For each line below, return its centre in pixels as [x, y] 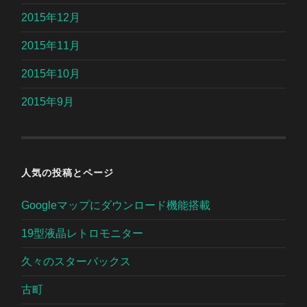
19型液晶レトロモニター [83, 233]
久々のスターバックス [76, 261]
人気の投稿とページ [68, 172]
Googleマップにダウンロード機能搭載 [116, 205]
